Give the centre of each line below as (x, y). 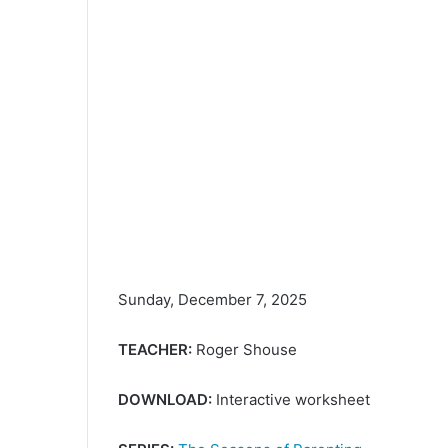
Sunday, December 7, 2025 (212, 300)
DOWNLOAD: (165, 400)
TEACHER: (155, 350)
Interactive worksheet (291, 400)
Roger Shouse (244, 350)
